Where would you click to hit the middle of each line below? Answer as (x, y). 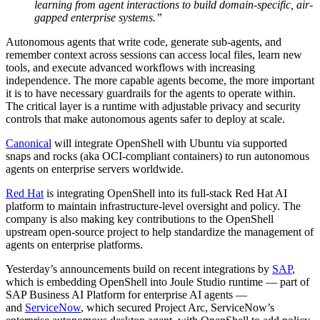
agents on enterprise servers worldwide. (95, 169)
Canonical (29, 143)
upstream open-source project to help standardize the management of (160, 231)
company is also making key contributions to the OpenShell (140, 219)
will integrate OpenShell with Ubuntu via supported (169, 143)
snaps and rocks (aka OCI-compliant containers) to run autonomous (157, 156)
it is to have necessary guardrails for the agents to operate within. (151, 93)
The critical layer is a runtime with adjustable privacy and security (153, 106)
